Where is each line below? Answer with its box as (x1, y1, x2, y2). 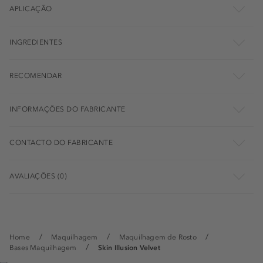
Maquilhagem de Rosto (119, 233, 197, 242)
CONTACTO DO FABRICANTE (9, 139, 113, 147)
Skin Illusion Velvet (97, 244, 160, 252)
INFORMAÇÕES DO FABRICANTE (9, 105, 126, 114)
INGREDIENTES (9, 38, 62, 47)
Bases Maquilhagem (9, 244, 77, 252)
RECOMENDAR (9, 72, 62, 80)
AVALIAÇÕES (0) (9, 172, 67, 181)
